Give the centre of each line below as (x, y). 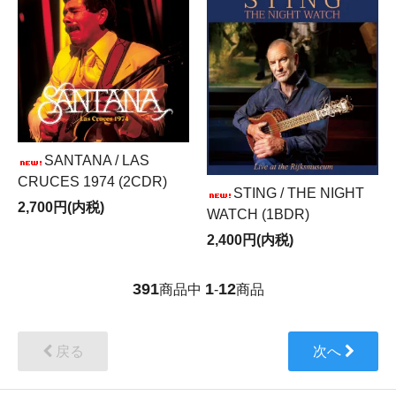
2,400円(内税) (250, 240)
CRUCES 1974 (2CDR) (92, 182)
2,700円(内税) (61, 207)
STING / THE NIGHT (299, 194)
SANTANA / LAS (97, 160)
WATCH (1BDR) (258, 215)
